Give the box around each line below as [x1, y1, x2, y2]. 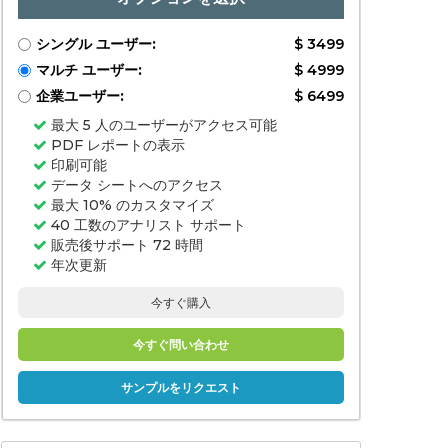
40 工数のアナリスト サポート [47, 216, 246, 234]
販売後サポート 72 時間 [47, 236, 203, 254]
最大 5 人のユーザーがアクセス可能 [47, 116, 277, 134]
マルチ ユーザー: [36, 61, 142, 79]
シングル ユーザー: [36, 35, 156, 53]
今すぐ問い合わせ [133, 337, 229, 352]
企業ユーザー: [36, 87, 124, 105]
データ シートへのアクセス [47, 176, 223, 194]
